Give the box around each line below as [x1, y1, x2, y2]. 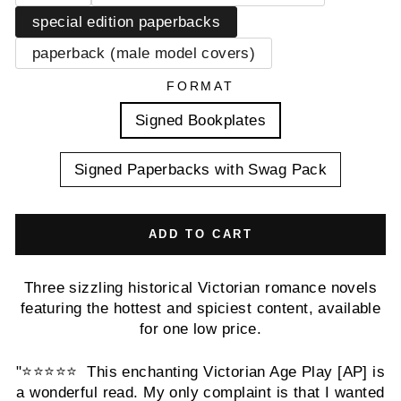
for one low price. [139, 320, 262, 337]
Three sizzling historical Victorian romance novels [23, 279, 378, 296]
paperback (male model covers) [32, 45, 256, 62]
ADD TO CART [148, 227, 253, 241]
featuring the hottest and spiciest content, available [20, 300, 381, 317]
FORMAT [166, 79, 235, 93]
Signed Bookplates [134, 112, 267, 129]
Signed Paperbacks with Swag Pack [73, 161, 328, 178]
